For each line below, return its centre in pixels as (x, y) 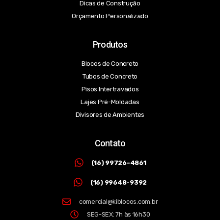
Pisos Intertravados (110, 89)
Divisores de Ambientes (110, 115)
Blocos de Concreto (110, 64)
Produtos (110, 45)
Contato (110, 143)
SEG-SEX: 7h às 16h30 (118, 215)
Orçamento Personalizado (110, 16)
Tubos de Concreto (110, 77)
